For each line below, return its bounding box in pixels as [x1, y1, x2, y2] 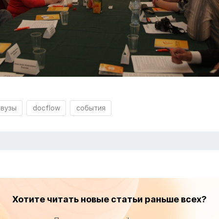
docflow [32, 104, 60, 112]
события [76, 104, 106, 112]
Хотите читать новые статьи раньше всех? [12, 194, 207, 204]
